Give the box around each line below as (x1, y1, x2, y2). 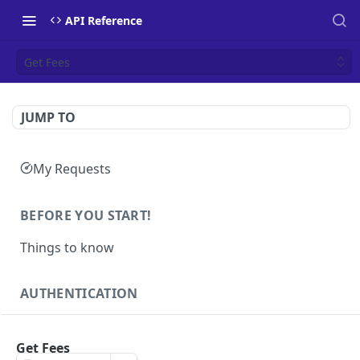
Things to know (20, 238, 114, 256)
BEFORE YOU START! (20, 206, 152, 224)
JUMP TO (21, 108, 76, 126)
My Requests (33, 159, 111, 178)
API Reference (65, 12, 142, 28)
